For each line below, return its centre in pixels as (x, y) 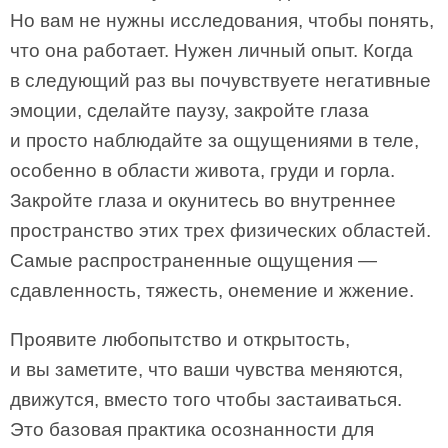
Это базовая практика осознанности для (192, 429)
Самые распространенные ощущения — (193, 260)
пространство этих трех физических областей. (220, 230)
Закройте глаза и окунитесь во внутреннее (203, 200)
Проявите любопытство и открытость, (180, 339)
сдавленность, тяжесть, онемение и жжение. (212, 290)
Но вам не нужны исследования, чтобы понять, (222, 20)
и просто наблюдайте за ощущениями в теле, (214, 140)
